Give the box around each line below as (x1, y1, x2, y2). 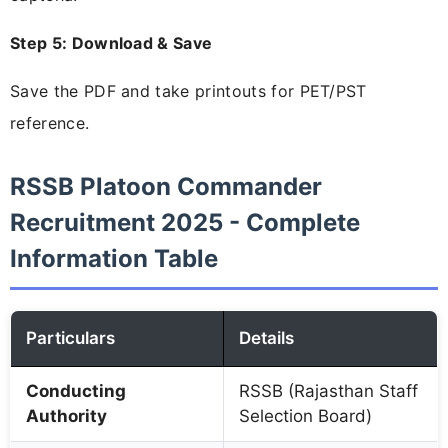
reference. (10, 113, 90, 134)
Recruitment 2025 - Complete (10, 208, 360, 238)
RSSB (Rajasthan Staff (239, 381, 418, 402)
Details (239, 328, 294, 349)
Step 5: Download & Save (10, 33, 213, 54)
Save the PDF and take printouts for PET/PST (10, 81, 367, 102)
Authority (26, 406, 107, 427)
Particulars (26, 328, 115, 349)
